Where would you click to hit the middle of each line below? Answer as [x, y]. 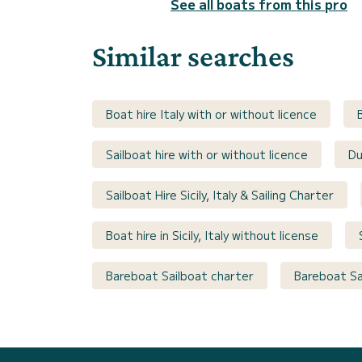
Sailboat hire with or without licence [207, 154]
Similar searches [193, 56]
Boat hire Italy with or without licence [211, 114]
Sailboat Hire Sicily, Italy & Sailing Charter [220, 194]
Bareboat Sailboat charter [180, 275]
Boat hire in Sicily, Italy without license [212, 235]
